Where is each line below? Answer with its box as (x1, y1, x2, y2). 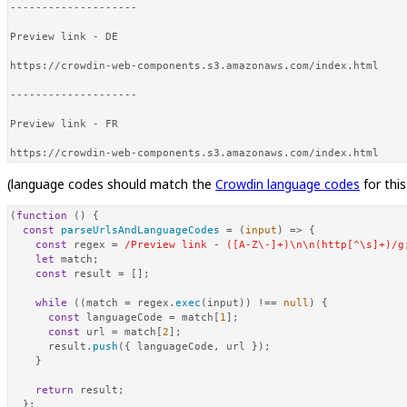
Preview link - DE (10, 30, 118, 43)
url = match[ (80, 325, 163, 338)
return (35, 383, 74, 396)
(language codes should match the (7, 175, 215, 193)
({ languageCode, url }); (118, 340, 271, 352)
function (16, 209, 67, 222)
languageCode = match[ (80, 311, 220, 323)
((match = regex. (67, 296, 175, 309)
